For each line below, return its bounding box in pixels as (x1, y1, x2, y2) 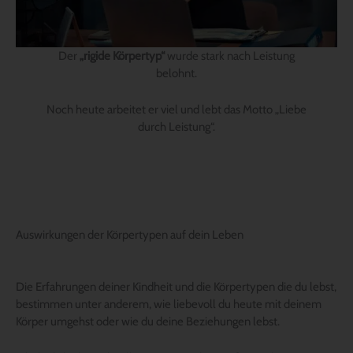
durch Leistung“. (138, 119, 215, 134)
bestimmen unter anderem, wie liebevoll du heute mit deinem (16, 296, 321, 311)
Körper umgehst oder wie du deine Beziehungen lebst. (16, 314, 280, 329)
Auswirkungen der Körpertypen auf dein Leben (16, 227, 243, 242)
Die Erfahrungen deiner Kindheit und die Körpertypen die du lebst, (16, 279, 336, 294)
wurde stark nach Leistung (165, 48, 295, 63)
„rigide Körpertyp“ (80, 48, 165, 63)
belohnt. (156, 65, 197, 80)
